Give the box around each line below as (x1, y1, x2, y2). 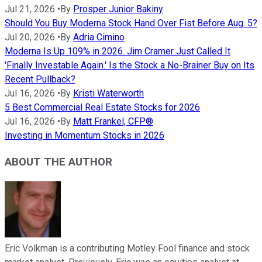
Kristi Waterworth (73, 88, 144, 99)
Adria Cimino (73, 32, 125, 43)
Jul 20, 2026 (5, 32, 55, 43)
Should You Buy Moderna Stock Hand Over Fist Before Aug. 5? (5, 18, 257, 29)
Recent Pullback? (5, 74, 75, 85)
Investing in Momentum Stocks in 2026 (5, 130, 164, 142)
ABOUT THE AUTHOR (5, 155, 112, 168)
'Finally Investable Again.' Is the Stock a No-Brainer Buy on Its (5, 60, 254, 71)
